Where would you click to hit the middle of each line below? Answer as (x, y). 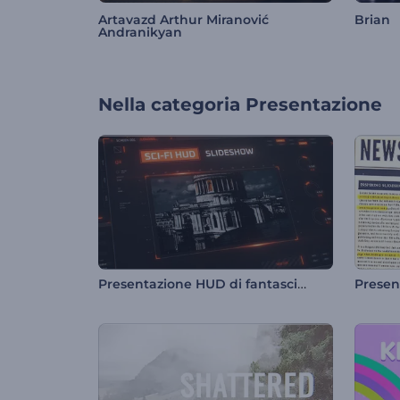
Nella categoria (169, 105)
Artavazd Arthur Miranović (183, 20)
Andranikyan (140, 33)
